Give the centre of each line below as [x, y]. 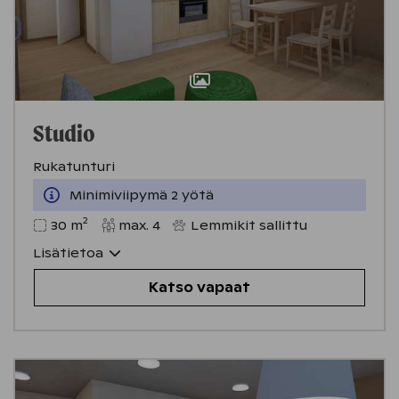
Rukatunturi [74, 166]
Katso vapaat [199, 287]
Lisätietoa [68, 252]
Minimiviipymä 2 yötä [142, 195]
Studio [64, 132]
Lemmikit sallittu [249, 225]
